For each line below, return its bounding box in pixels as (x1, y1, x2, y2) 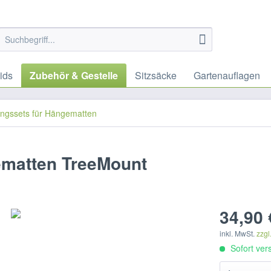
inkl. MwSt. (220, 228, 257, 238)
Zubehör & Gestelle (30, 68, 118, 82)
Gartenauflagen (194, 68, 260, 82)
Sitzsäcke (135, 68, 177, 82)
